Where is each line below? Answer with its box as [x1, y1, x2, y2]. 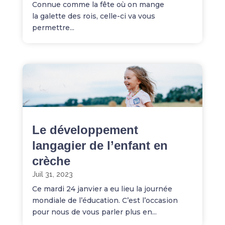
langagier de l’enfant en [32, 138, 168, 152]
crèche [32, 154, 70, 168]
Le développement [32, 123, 138, 137]
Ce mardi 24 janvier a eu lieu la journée [32, 184, 172, 193]
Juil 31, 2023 [32, 170, 73, 178]
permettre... [32, 23, 74, 32]
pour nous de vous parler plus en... [32, 207, 157, 216]
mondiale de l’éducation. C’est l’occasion [32, 195, 178, 205]
